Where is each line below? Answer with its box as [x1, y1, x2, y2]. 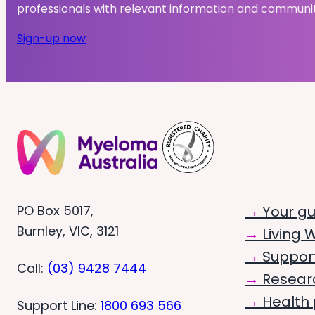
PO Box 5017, [17, 202, 94, 220]
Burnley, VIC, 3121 [17, 222, 119, 240]
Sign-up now [17, 30, 86, 47]
